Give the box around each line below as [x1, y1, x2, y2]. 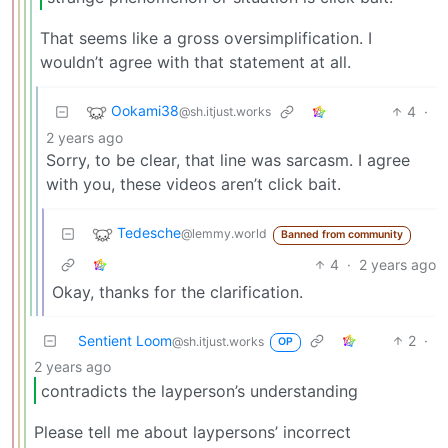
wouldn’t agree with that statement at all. [40, 52, 351, 73]
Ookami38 [111, 102, 179, 120]
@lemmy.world [181, 226, 267, 242]
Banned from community [280, 228, 403, 242]
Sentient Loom [78, 332, 172, 350]
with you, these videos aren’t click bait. [46, 174, 341, 195]
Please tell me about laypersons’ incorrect [34, 422, 351, 443]
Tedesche [117, 224, 181, 242]
